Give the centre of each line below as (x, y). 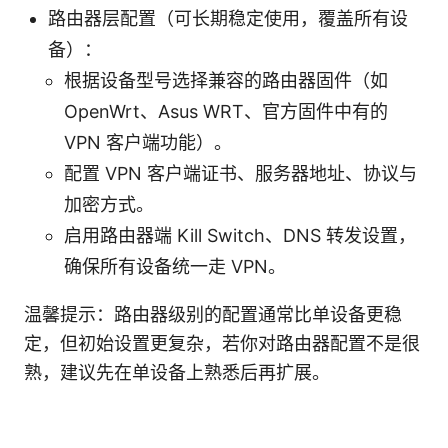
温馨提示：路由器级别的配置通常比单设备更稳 (213, 315)
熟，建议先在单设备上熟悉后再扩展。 (177, 373)
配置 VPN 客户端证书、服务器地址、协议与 (240, 174)
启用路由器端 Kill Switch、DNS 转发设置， (240, 236)
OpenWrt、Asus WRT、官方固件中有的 (226, 112)
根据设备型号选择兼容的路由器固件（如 (226, 81)
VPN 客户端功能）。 (148, 143)
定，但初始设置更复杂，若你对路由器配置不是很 (222, 344)
